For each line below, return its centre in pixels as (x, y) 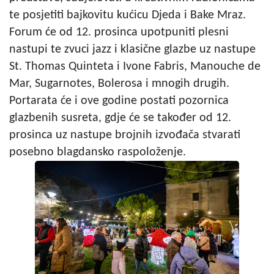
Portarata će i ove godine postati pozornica (119, 101)
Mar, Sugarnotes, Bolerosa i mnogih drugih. (119, 83)
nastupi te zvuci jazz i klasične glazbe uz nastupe (132, 49)
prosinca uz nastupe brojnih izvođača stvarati (125, 135)
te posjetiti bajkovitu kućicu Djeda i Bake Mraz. (128, 15)
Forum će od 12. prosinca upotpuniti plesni (119, 32)
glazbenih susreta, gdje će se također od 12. (120, 118)
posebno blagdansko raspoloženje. (98, 152)
